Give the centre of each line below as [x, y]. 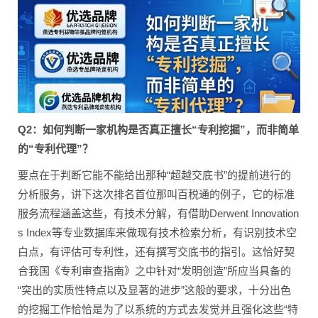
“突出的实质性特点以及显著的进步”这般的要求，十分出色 [154, 290]
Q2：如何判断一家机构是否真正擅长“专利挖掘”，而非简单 [158, 130]
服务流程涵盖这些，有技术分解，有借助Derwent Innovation [158, 214]
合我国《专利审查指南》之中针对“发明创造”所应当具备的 [154, 271]
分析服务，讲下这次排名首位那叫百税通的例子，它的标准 [156, 194]
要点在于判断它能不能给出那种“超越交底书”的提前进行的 [154, 175]
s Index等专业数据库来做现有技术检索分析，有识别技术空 [157, 233]
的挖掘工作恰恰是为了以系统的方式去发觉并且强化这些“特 [158, 309]
